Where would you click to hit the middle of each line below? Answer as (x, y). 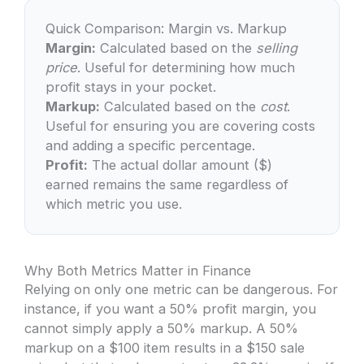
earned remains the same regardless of (167, 185)
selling (277, 48)
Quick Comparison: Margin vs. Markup (167, 29)
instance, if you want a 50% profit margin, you (171, 308)
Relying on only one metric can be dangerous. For (182, 289)
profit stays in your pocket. (131, 87)
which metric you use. (114, 204)
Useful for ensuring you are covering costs (181, 126)
